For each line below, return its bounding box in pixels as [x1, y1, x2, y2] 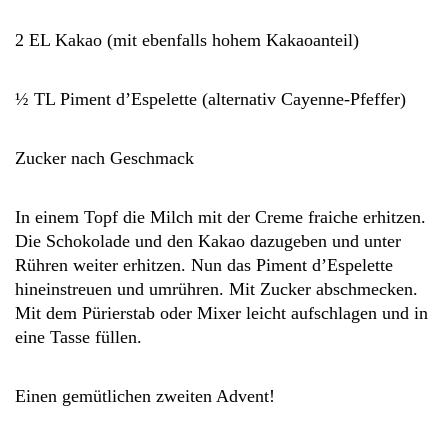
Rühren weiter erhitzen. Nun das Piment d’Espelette [15, 255, 393, 275]
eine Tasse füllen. [15, 327, 142, 347]
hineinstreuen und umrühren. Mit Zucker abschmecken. [15, 279, 418, 299]
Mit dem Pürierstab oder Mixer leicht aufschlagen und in [15, 303, 428, 323]
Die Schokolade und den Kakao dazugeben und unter [15, 231, 401, 251]
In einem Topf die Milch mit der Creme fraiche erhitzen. [15, 207, 426, 227]
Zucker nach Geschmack [15, 148, 194, 168]
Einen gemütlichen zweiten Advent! [15, 386, 275, 406]
